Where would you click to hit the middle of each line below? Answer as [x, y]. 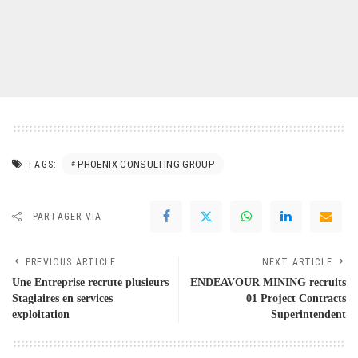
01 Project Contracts [296, 299]
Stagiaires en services [62, 299]
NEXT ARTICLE [297, 263]
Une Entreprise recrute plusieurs [90, 283]
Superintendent [308, 315]
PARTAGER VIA [68, 217]
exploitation [41, 315]
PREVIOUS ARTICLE [71, 263]
